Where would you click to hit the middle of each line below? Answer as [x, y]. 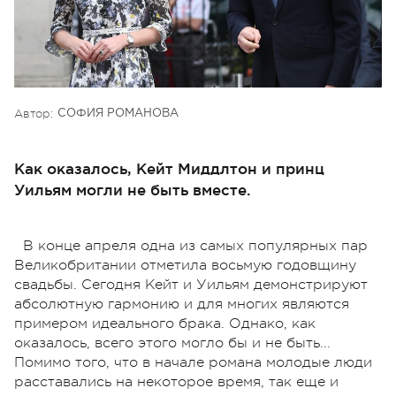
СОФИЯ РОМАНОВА [118, 113]
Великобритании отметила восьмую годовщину [185, 265]
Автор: [34, 113]
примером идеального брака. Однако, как [165, 323]
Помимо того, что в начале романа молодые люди [193, 362]
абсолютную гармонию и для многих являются [182, 304]
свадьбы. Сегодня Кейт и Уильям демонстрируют [191, 284]
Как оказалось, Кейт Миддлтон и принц [169, 168]
